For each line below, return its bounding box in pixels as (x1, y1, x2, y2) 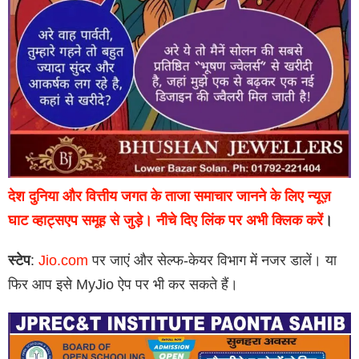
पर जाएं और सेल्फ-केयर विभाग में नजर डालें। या (88, 252, 337, 269)
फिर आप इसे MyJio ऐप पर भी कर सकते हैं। (8, 276, 238, 293)
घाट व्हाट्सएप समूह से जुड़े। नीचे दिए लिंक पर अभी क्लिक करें (8, 212, 323, 229)
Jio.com (38, 252, 88, 269)
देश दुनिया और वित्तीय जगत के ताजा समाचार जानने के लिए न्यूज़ (8, 188, 331, 205)
